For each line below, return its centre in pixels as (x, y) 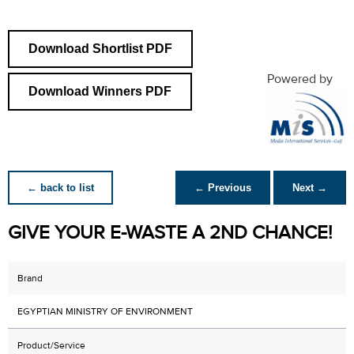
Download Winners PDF (100, 91)
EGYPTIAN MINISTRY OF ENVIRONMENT (105, 312)
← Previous (223, 188)
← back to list (60, 188)
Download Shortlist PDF (100, 49)
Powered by (300, 79)
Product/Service (51, 346)
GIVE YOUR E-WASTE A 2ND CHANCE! (170, 233)
